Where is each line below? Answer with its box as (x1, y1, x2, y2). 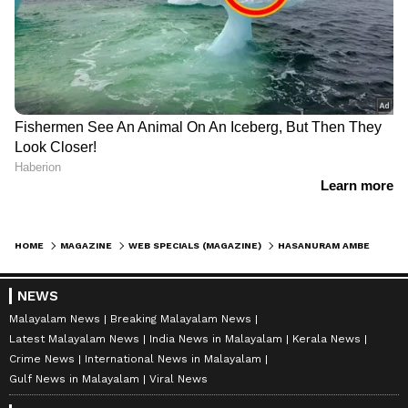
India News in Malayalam (149, 332, 282, 346)
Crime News (9, 352, 75, 366)
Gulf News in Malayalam (9, 372, 139, 386)
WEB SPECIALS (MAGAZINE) (128, 240, 261, 251)
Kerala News (292, 332, 361, 346)
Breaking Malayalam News (110, 312, 251, 326)
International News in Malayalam (85, 352, 261, 366)
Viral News (149, 372, 208, 386)
